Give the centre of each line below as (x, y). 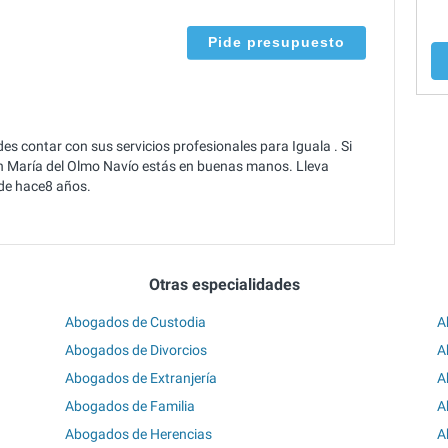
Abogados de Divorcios (136, 349)
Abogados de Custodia (136, 321)
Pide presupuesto (276, 41)
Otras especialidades (224, 285)
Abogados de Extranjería (141, 377)
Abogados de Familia (130, 405)
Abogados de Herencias (139, 433)
